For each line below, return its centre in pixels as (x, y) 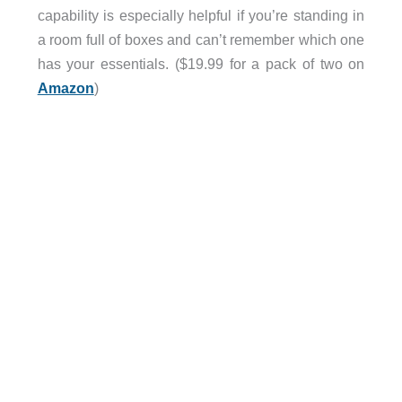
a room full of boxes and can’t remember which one (201, 40)
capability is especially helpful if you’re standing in (201, 16)
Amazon (66, 88)
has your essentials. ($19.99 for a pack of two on (201, 64)
